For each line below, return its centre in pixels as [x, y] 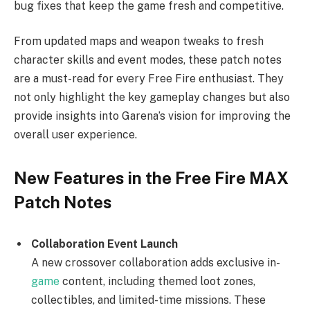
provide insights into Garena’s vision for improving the [152, 116]
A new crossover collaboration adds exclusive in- [156, 263]
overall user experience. [75, 135]
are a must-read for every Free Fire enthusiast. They [149, 79]
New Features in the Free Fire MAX [151, 178]
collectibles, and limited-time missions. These [148, 300]
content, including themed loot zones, [159, 282]
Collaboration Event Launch [104, 244]
